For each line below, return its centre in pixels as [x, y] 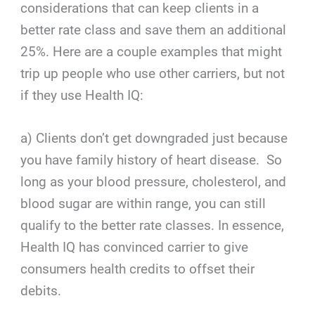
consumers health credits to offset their [138, 269]
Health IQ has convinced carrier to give [135, 247]
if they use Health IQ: [82, 95]
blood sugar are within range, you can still [143, 204]
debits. [41, 291]
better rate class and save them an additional [154, 30]
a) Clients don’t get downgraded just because [154, 139]
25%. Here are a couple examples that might [152, 51]
